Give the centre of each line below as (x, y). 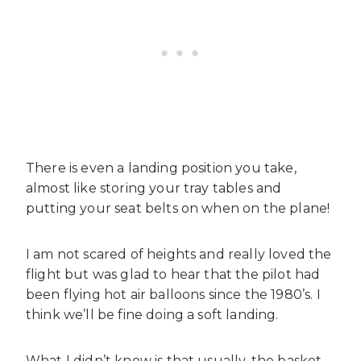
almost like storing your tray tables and (154, 189)
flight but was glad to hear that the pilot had (173, 275)
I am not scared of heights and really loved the (179, 255)
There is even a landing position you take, (161, 168)
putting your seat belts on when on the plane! (178, 209)
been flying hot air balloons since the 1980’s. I (173, 295)
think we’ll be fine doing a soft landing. (152, 315)
